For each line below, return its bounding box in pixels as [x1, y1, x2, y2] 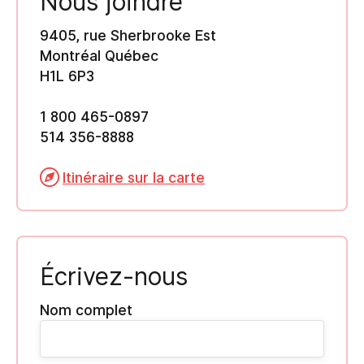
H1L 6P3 [40, 67, 94, 84]
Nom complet [40, 301, 132, 318]
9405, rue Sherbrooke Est [40, 27, 216, 44]
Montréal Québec [40, 47, 158, 64]
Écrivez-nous [40, 262, 188, 291]
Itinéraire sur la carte [63, 169, 205, 186]
